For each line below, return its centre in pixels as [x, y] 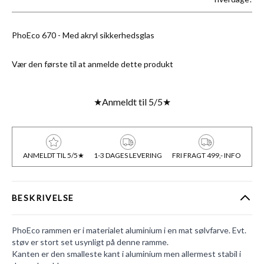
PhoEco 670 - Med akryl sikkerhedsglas [83, 35]
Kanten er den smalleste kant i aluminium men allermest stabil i [126, 254]
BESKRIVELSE [43, 198]
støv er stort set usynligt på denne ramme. [90, 242]
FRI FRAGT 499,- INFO [206, 155]
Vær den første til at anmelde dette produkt [93, 64]
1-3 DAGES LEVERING [128, 155]
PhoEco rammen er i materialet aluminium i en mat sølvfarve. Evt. [129, 230]
